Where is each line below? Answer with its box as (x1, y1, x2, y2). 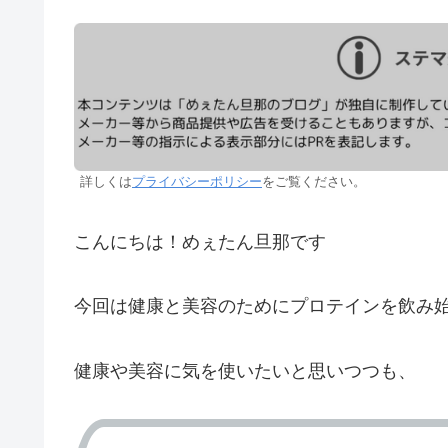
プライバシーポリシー (132, 175, 262, 190)
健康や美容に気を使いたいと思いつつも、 (74, 360, 416, 381)
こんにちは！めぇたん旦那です (74, 231, 326, 252)
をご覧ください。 (262, 175, 366, 190)
